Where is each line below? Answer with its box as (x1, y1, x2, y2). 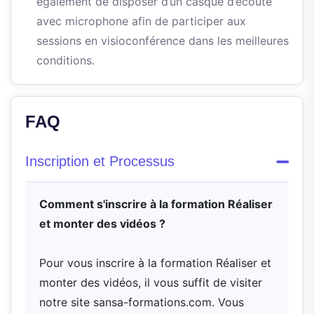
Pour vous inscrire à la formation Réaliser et (39, 256, 271, 271)
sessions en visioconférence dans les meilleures (36, 34, 289, 48)
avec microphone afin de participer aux (36, 14, 246, 29)
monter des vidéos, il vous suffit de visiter (39, 275, 262, 290)
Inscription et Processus (25, 153, 175, 170)
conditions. (36, 53, 95, 68)
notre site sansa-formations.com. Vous (39, 295, 244, 310)
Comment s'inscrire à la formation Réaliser (39, 197, 273, 212)
